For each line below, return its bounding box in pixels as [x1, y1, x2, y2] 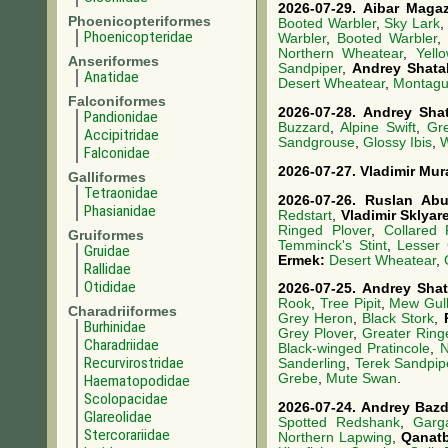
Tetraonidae [84, 184, 158, 202]
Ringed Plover [278, 222, 371, 238]
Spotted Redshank [278, 415, 401, 431]
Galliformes [68, 169, 146, 185]
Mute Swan [326, 371, 397, 387]
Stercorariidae [84, 426, 170, 444]
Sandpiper [278, 61, 342, 77]
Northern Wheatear [278, 46, 404, 62]
